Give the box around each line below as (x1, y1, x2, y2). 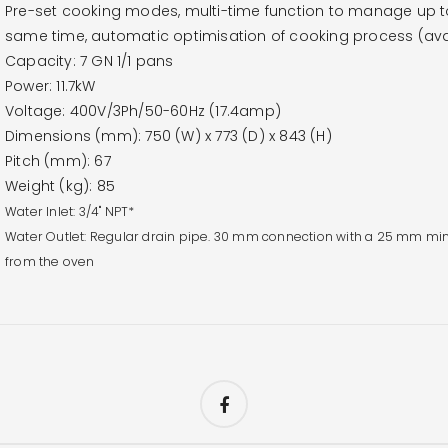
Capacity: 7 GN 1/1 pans (5, 50, 174, 71)
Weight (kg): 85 (5, 175, 115, 196)
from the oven (5, 252, 95, 270)
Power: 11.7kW (5, 75, 96, 96)
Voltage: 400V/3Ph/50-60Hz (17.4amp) (5, 100, 281, 121)
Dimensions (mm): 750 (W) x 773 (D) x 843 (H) (5, 125, 332, 146)
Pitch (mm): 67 (5, 150, 111, 171)
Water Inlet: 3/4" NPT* (5, 202, 135, 220)
